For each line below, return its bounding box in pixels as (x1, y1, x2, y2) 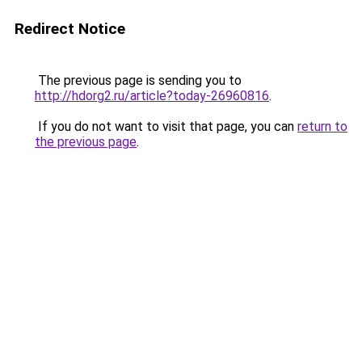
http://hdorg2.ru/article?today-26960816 (35, 88, 269, 103)
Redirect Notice (15, 19, 125, 38)
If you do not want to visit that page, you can (35, 119, 297, 134)
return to (297, 119, 347, 134)
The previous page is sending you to (35, 73, 242, 88)
